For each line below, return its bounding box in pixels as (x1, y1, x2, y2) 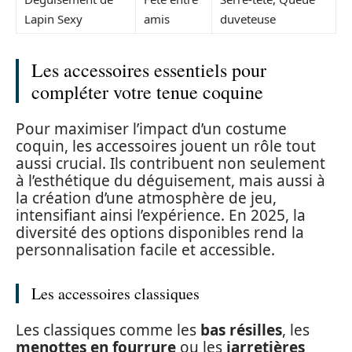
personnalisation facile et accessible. (16, 240, 275, 260)
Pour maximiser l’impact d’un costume (16, 119, 287, 139)
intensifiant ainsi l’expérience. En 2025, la (16, 205, 306, 225)
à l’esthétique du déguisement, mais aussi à (16, 170, 325, 191)
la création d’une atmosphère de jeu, (16, 188, 277, 208)
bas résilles (200, 319, 282, 340)
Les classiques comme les (16, 319, 200, 340)
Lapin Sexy (24, 10, 82, 27)
